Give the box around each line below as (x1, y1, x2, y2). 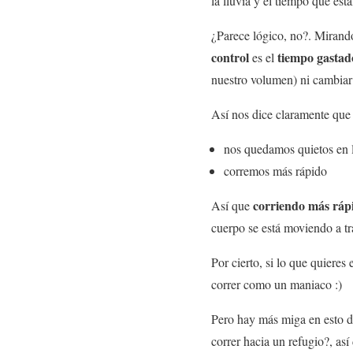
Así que (211, 197, 253, 214)
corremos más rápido (224, 162, 327, 179)
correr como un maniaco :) (211, 276, 342, 292)
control (211, 48, 249, 66)
